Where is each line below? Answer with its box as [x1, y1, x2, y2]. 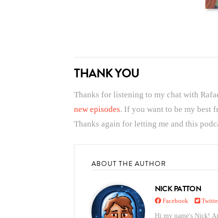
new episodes [73, 105, 120, 114]
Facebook [161, 197, 188, 205]
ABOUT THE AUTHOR [91, 158, 166, 169]
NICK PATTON [154, 182, 201, 195]
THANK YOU [73, 64, 140, 83]
